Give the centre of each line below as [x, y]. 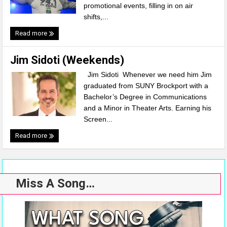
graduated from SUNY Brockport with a [146, 86]
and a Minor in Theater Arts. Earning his [148, 108]
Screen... [98, 119]
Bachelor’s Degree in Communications [145, 97]
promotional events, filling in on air [139, 6]
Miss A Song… [55, 183]
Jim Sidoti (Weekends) [67, 60]
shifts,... [96, 17]
